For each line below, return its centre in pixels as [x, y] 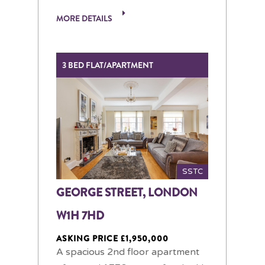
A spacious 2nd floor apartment [128, 252]
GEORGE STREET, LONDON [127, 192]
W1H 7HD [80, 215]
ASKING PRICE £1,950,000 [112, 238]
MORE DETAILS [85, 19]
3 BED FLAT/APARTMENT [109, 65]
